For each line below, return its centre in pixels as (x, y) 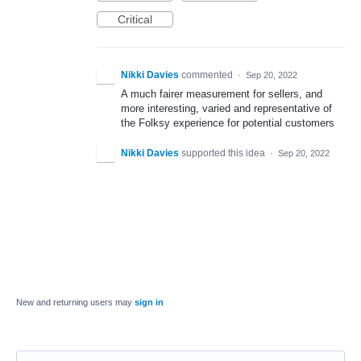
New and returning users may (75, 303)
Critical (135, 19)
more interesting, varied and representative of (226, 108)
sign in (149, 303)
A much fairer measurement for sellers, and (222, 94)
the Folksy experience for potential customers (228, 123)
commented (208, 75)
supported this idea (224, 154)
